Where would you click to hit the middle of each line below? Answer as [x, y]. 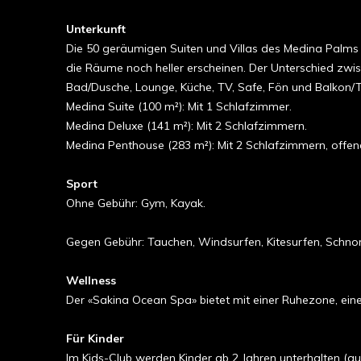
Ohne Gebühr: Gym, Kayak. [136, 203]
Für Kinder [95, 338]
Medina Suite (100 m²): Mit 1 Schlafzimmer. [179, 106]
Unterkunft [96, 29]
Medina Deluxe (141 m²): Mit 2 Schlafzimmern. [187, 126]
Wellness [91, 280]
